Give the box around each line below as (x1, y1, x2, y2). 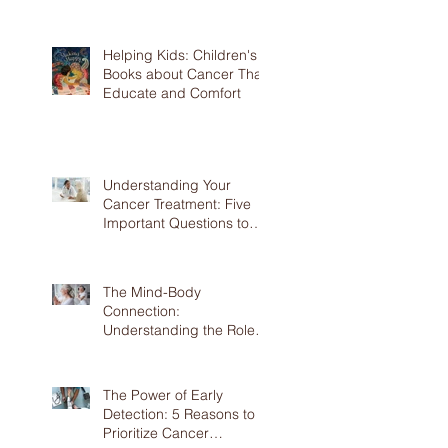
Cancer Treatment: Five (103, 195, 251, 213)
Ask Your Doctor (103, 233, 205, 251)
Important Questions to (103, 214, 249, 232)
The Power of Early (103, 386, 223, 404)
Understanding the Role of (103, 321, 271, 339)
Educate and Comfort (103, 84, 241, 102)
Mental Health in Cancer (103, 340, 257, 358)
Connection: (103, 302, 180, 320)
